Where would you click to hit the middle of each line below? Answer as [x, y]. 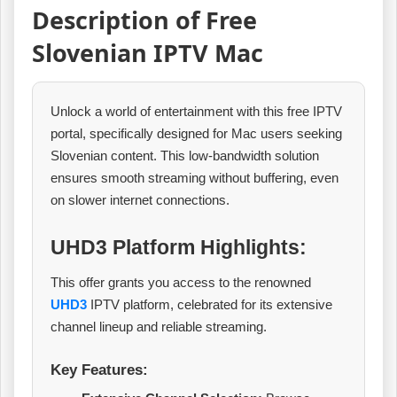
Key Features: [99, 370]
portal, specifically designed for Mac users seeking [196, 133]
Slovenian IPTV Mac [148, 53]
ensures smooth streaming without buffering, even [195, 177]
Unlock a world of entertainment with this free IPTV [196, 111]
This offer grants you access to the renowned [181, 283]
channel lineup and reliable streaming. [159, 327]
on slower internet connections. [140, 199]
